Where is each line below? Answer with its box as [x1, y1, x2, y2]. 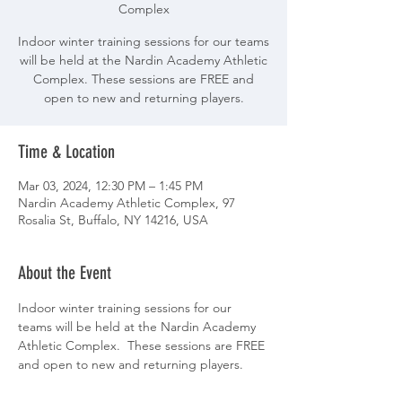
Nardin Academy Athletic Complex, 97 [18, 195, 235, 211]
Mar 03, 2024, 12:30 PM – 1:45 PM [18, 178, 203, 194]
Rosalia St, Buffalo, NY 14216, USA [18, 212, 208, 228]
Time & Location [18, 141, 115, 162]
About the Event [18, 262, 111, 284]
